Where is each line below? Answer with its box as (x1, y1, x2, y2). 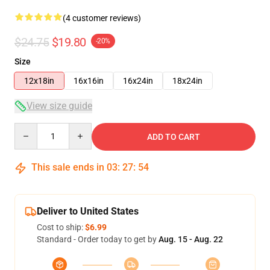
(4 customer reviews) (63, 13, 141, 23)
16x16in (74, 76, 104, 86)
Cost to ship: (37, 222, 85, 232)
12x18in (24, 76, 54, 86)
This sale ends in (29, 162, 107, 173)
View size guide (27, 100, 92, 111)
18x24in (172, 76, 202, 86)
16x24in (123, 76, 153, 86)
